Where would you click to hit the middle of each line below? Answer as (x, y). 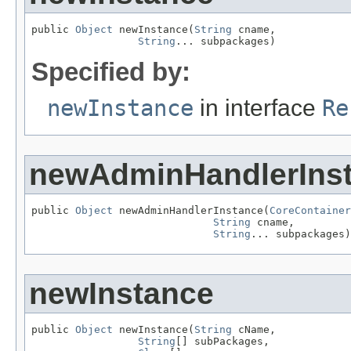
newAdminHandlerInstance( (191, 211)
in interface (258, 108)
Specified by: (111, 72)
